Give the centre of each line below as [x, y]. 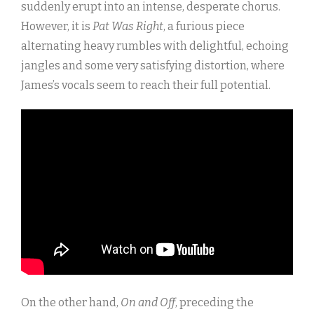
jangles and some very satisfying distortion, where [153, 66]
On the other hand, [71, 303]
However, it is [57, 27]
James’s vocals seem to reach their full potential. [146, 86]
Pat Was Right [128, 27]
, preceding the [214, 303]
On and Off [148, 303]
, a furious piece [204, 27]
